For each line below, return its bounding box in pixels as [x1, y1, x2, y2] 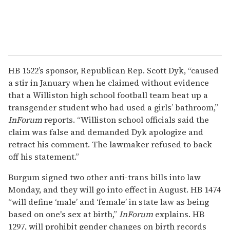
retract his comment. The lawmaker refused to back [8, 138, 212, 150]
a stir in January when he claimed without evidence [8, 76, 209, 88]
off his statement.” [8, 150, 79, 162]
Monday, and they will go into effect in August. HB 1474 [8, 183, 221, 195]
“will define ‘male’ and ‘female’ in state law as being [8, 196, 209, 207]
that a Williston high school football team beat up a [8, 89, 208, 101]
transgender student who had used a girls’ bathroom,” [8, 101, 218, 113]
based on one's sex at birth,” [8, 208, 119, 220]
